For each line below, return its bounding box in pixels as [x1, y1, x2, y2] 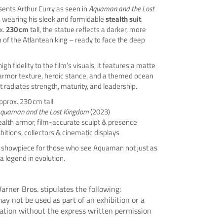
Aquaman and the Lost [89, 3, 154, 15]
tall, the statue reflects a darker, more [29, 24, 146, 36]
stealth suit [106, 13, 141, 25]
